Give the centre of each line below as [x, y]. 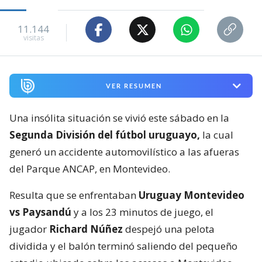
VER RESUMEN [134, 86]
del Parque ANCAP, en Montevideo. [90, 169]
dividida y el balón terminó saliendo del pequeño [123, 246]
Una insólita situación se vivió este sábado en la [119, 118]
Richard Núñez [87, 229]
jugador [29, 229]
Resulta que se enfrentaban [74, 195]
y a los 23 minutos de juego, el [142, 212]
